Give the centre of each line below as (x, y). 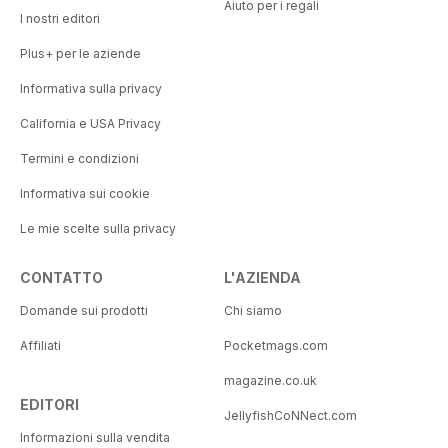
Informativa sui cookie (85, 193)
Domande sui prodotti (84, 310)
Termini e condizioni (79, 158)
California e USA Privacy (90, 123)
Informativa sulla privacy (91, 88)
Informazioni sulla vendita (95, 437)
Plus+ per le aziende (80, 53)
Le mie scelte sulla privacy (98, 228)
